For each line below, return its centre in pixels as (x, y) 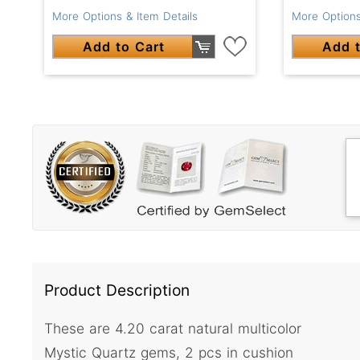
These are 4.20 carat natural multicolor (173, 328)
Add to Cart (124, 46)
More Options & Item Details (125, 16)
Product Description (117, 290)
